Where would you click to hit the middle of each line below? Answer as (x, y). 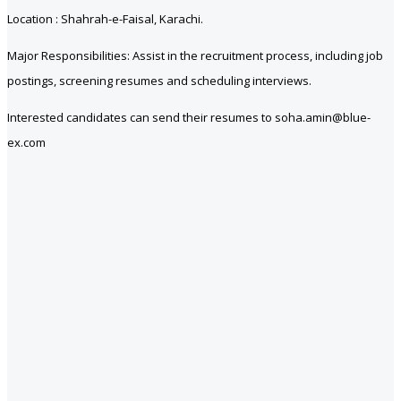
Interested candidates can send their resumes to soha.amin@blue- (189, 117)
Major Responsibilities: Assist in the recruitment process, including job (195, 55)
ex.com (26, 142)
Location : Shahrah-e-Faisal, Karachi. (105, 18)
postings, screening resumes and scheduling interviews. (159, 80)
